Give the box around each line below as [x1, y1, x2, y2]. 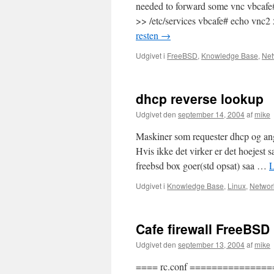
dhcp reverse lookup [136, 89, 264, 108]
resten [136, 29, 161, 42]
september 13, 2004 [178, 239, 245, 250]
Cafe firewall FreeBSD [136, 220, 270, 238]
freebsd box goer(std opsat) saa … [136, 159, 269, 172]
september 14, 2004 [178, 109, 245, 119]
